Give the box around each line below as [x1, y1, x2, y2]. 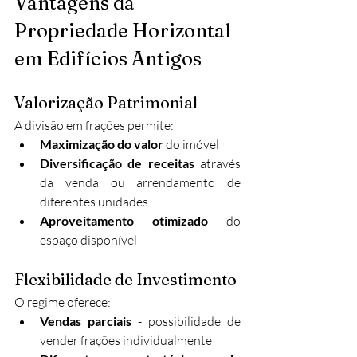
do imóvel [163, 136, 219, 152]
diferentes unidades [40, 194, 148, 210]
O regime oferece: [14, 294, 111, 310]
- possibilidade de [131, 313, 241, 329]
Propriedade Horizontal [14, 19, 235, 42]
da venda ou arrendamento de [40, 175, 241, 190]
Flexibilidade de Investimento [14, 269, 237, 289]
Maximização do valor [40, 136, 163, 151]
